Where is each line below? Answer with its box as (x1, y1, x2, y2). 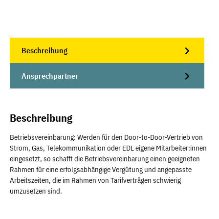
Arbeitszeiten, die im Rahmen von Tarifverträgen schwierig (10, 175, 181, 185)
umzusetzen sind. (10, 186, 62, 196)
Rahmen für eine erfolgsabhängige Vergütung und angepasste (10, 165, 192, 174)
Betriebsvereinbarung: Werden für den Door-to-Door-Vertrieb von (10, 132, 203, 142)
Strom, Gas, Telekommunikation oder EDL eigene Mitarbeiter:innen (10, 143, 207, 153)
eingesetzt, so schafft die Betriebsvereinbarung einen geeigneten (10, 154, 200, 163)
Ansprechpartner (22, 71, 78, 81)
